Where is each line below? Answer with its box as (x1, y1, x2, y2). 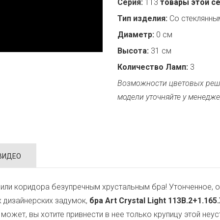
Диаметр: (117, 30, 154, 39)
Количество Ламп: (117, 62, 188, 72)
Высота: (117, 46, 149, 55)
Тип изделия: (117, 14, 167, 23)
